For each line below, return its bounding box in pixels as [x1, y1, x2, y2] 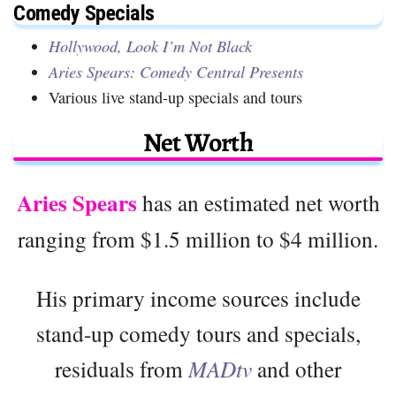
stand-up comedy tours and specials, [35, 318, 361, 349]
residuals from [55, 354, 188, 385]
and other [252, 354, 341, 385]
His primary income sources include [35, 283, 361, 314]
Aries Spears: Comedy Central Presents [49, 61, 303, 83]
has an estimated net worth [136, 187, 380, 218]
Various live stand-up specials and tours [49, 87, 302, 109]
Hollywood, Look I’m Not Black [49, 35, 252, 57]
